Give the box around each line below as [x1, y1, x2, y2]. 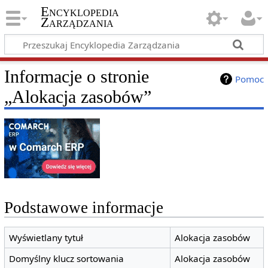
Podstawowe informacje [4, 199, 163, 217]
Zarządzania [40, 15, 114, 31]
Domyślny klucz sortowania [9, 252, 124, 265]
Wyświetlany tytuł [9, 232, 84, 244]
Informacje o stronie [4, 66, 149, 87]
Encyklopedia [40, 4, 119, 20]
